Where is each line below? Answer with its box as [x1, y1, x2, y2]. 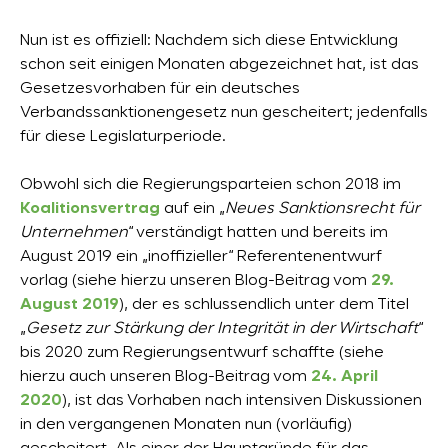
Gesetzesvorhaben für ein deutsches [20, 81, 300, 98]
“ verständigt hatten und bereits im [128, 225, 388, 242]
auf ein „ [160, 201, 225, 218]
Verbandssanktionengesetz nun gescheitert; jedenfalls [20, 105, 428, 122]
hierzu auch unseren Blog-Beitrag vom [20, 369, 311, 386]
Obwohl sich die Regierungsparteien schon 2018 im [20, 177, 401, 194]
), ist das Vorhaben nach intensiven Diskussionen [62, 393, 422, 410]
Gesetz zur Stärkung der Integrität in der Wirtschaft [26, 321, 418, 338]
